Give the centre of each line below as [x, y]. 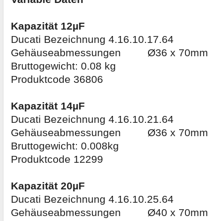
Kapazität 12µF [48, 26]
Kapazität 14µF [48, 106]
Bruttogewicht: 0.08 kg [63, 66]
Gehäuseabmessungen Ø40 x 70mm [110, 213]
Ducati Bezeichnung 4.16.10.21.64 [92, 120]
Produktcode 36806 [57, 80]
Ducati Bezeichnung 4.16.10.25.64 [92, 200]
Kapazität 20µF [48, 186]
